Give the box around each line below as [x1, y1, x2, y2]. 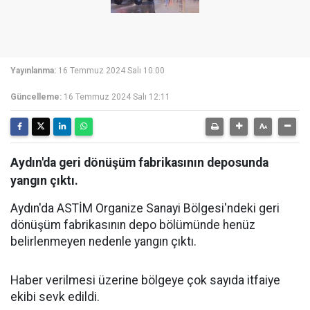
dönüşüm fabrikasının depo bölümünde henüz [10, 218, 255, 232]
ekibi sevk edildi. [10, 290, 100, 304]
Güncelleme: [10, 92, 62, 102]
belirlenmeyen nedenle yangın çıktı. [10, 235, 197, 248]
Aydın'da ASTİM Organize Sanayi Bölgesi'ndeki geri [10, 201, 280, 215]
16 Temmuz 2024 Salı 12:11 [64, 92, 170, 102]
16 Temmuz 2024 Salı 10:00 [58, 66, 165, 75]
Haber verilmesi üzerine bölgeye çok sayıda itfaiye [10, 273, 280, 287]
